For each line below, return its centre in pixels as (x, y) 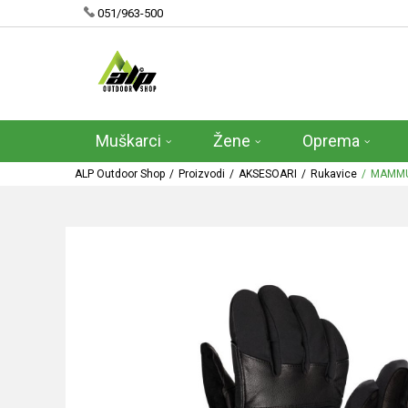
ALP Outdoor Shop (120, 174)
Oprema (331, 141)
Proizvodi (202, 174)
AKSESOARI (268, 174)
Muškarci (128, 141)
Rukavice (334, 174)
